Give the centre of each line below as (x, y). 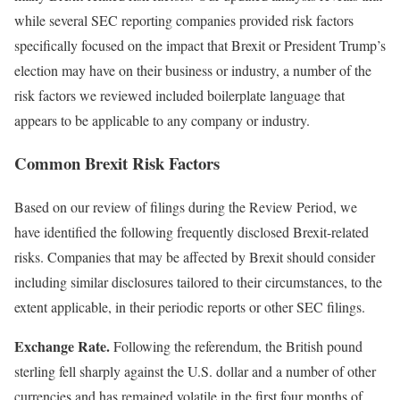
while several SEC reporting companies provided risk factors (184, 20)
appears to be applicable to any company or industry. (162, 120)
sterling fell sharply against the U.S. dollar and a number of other (195, 371)
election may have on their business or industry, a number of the (193, 70)
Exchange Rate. (62, 346)
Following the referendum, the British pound (236, 346)
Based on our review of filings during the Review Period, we (186, 207)
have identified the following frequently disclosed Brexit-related (192, 232)
